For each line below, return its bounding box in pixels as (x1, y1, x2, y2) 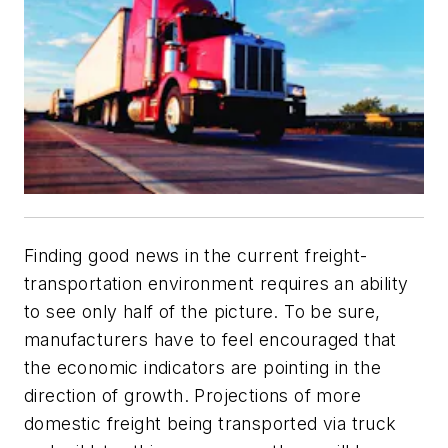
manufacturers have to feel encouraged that (24, 328, 397, 350)
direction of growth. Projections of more (24, 384, 361, 406)
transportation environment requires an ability (24, 272, 409, 294)
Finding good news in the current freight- (24, 244, 368, 266)
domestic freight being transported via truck (24, 412, 397, 434)
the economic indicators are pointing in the (24, 356, 382, 378)
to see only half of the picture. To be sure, (24, 300, 381, 322)
